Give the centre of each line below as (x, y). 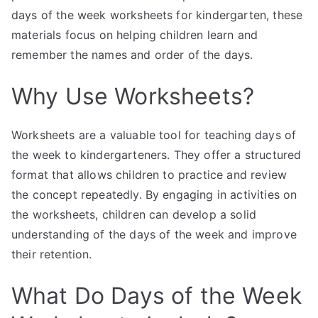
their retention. (52, 254)
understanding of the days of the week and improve (154, 234)
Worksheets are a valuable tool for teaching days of (154, 135)
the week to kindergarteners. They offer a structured (157, 155)
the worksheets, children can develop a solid (134, 214)
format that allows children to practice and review (149, 175)
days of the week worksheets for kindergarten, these (157, 15)
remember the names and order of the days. (132, 55)
